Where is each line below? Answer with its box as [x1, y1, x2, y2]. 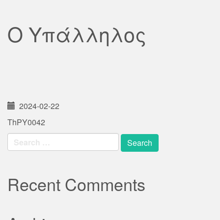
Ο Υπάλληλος [7, 19, 146, 48]
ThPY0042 [7, 116, 45, 128]
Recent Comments [7, 172, 145, 196]
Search [7, 132, 33, 143]
